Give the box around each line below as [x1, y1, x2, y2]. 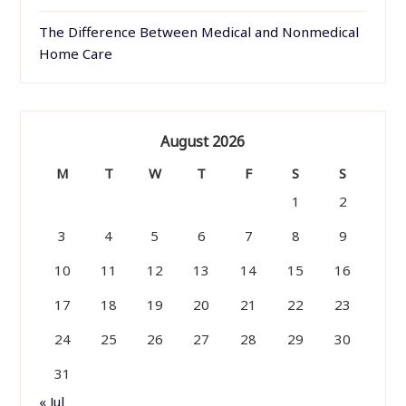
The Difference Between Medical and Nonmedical [39, 23, 360, 42]
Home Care [39, 44, 113, 63]
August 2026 [160, 131, 246, 152]
